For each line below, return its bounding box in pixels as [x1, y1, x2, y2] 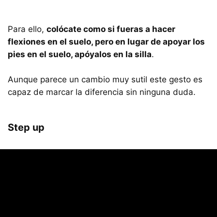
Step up [8, 122, 45, 134]
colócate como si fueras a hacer [46, 24, 175, 34]
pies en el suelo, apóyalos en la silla [8, 49, 152, 60]
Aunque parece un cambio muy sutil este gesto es [8, 75, 202, 85]
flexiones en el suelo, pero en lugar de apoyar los [8, 37, 205, 47]
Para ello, [8, 24, 46, 34]
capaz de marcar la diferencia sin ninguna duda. [8, 87, 196, 97]
